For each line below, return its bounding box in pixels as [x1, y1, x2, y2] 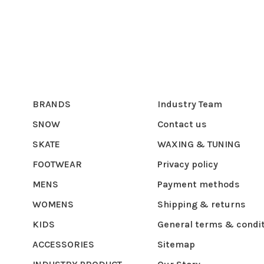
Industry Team [157, 98, 222, 110]
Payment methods [157, 179, 240, 190]
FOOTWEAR [32, 159, 82, 170]
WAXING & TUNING [157, 138, 240, 150]
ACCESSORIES [32, 239, 94, 250]
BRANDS [32, 98, 71, 110]
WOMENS [32, 199, 74, 210]
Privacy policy [157, 159, 218, 170]
